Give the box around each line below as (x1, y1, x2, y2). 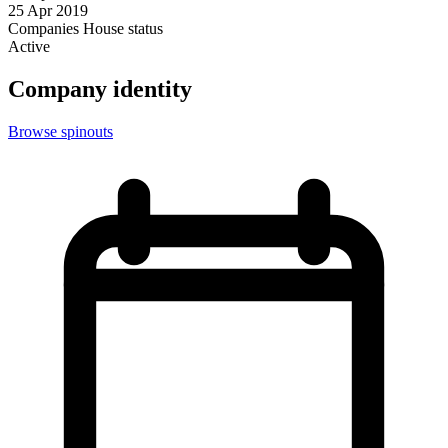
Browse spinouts (8, 122, 113, 140)
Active (8, 37, 50, 55)
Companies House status (8, 19, 163, 37)
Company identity (8, 75, 192, 102)
